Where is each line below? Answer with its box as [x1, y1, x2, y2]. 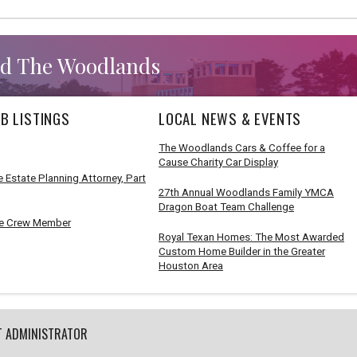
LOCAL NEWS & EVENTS [158, 107, 302, 129]
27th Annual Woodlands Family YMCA [158, 186, 334, 198]
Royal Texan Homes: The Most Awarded [158, 230, 344, 243]
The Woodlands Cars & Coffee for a [158, 141, 325, 154]
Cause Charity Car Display [158, 155, 278, 168]
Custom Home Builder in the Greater [158, 245, 325, 257]
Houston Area [158, 259, 223, 272]
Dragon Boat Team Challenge [158, 200, 294, 213]
